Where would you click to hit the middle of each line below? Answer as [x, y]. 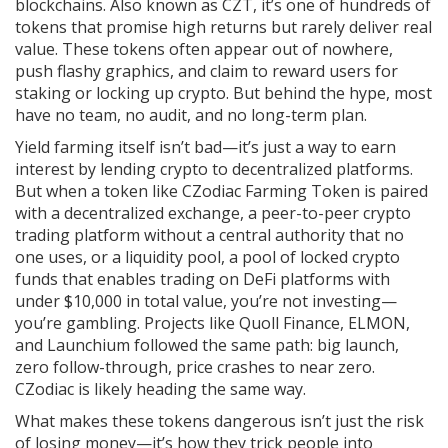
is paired [394, 191]
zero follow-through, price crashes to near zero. [195, 367]
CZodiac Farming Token [271, 191]
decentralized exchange [152, 213]
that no [374, 235]
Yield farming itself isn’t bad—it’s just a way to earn [205, 147]
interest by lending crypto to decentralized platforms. [214, 169]
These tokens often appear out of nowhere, [225, 49]
